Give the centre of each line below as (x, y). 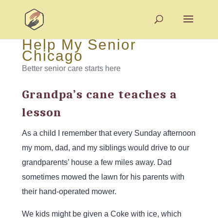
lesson (41, 112)
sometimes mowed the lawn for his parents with (103, 177)
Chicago (52, 56)
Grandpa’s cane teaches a (99, 94)
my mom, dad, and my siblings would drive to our (105, 148)
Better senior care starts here (71, 68)
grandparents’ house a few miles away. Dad (97, 162)
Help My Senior (79, 45)
